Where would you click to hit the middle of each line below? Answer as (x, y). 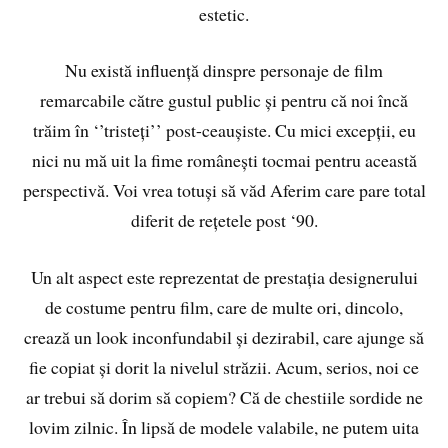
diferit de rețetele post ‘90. (224, 220)
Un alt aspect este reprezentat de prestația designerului (224, 277)
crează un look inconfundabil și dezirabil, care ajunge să (224, 337)
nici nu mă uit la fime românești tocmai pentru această (224, 160)
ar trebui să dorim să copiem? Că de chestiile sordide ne (224, 397)
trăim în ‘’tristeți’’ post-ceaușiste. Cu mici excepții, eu (224, 130)
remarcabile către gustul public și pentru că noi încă (224, 100)
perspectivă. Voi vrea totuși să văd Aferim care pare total (224, 190)
